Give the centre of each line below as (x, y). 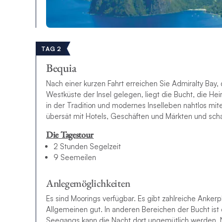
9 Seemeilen (75, 157)
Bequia (61, 68)
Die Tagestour (70, 134)
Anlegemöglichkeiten (88, 183)
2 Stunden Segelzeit (87, 146)
